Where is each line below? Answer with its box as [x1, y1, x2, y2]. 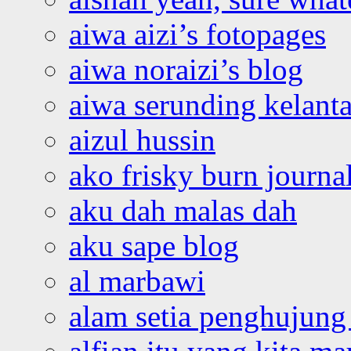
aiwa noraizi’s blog [69, 52, 303, 87]
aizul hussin [69, 123, 215, 157]
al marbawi [69, 264, 205, 299]
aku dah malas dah [69, 194, 297, 228]
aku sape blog [69, 229, 239, 263]
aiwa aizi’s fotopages [69, 17, 326, 52]
